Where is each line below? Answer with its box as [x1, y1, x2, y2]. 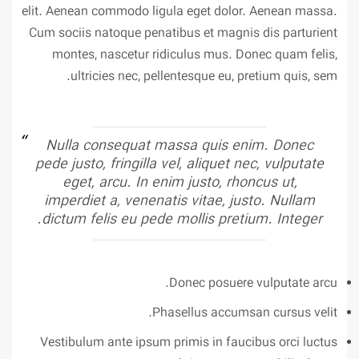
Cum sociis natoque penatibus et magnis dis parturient [29, 24, 337, 42]
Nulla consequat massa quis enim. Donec [46, 136, 313, 157]
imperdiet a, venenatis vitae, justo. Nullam [44, 192, 315, 212]
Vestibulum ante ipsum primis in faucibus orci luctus [40, 333, 337, 352]
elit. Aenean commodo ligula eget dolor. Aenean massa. [22, 2, 337, 21]
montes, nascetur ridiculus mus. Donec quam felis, [52, 46, 337, 64]
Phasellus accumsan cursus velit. [152, 304, 337, 322]
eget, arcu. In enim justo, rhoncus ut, [62, 173, 297, 194]
